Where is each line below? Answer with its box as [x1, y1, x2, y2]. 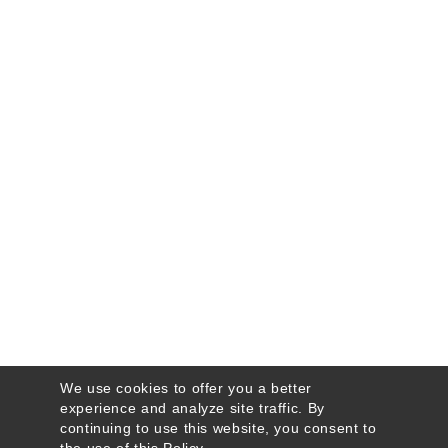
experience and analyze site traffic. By [60, 400, 325, 416]
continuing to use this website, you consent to [60, 420, 377, 436]
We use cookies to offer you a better [60, 380, 313, 396]
